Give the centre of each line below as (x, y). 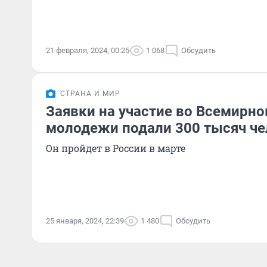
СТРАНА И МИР (90, 94)
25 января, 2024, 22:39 (85, 221)
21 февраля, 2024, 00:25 (88, 50)
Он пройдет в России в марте (116, 148)
